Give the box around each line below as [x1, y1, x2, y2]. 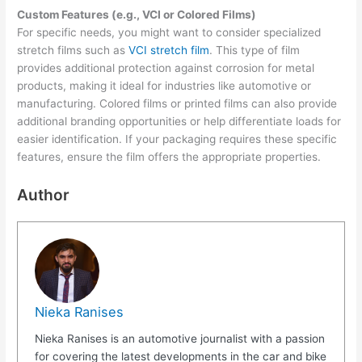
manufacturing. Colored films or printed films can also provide [17, 96, 338, 110]
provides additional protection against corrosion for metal [17, 61, 315, 74]
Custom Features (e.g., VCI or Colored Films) [17, 7, 257, 21]
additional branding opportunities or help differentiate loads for [17, 114, 342, 128]
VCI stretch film [128, 43, 210, 57]
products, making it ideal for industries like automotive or [17, 78, 312, 92]
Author [17, 184, 70, 204]
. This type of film [209, 43, 301, 57]
